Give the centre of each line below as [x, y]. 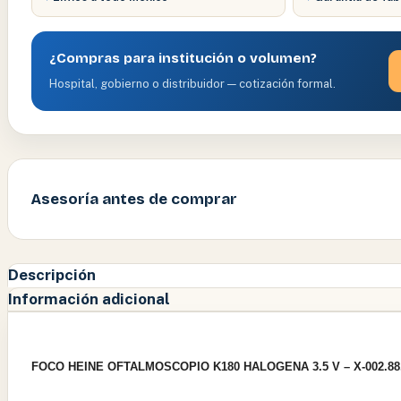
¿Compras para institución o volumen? [183, 58]
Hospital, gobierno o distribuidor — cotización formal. [192, 83]
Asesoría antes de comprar [134, 199]
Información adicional [89, 299]
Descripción [52, 274]
